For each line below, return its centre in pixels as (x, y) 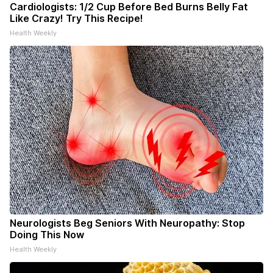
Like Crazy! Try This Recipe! (76, 19)
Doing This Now (47, 235)
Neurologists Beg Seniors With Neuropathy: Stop (127, 223)
